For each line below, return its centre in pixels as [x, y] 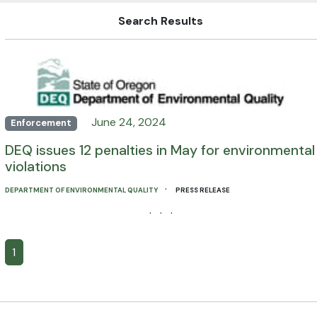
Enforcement [41, 123]
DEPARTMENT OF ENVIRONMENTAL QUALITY [82, 190]
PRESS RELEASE [202, 190]
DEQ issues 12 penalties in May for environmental [160, 151]
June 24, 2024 [129, 122]
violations [35, 167]
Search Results [161, 21]
